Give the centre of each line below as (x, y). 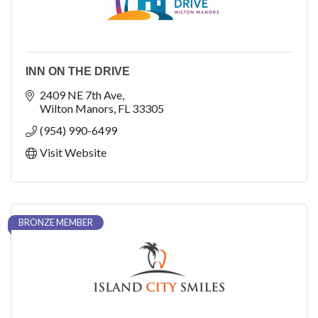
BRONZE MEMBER (56, 223)
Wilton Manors (77, 109)
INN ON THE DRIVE (78, 72)
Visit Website (73, 153)
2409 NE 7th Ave (81, 95)
